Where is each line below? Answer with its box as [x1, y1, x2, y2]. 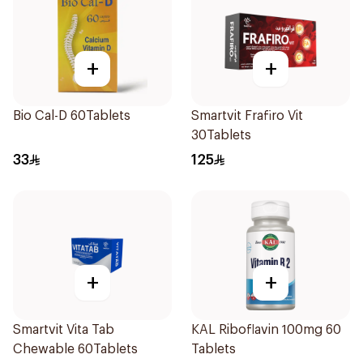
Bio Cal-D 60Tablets [13, 109, 130, 122]
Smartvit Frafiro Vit [191, 109, 303, 122]
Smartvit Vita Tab [13, 323, 114, 336]
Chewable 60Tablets [13, 343, 138, 356]
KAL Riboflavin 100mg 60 [191, 323, 341, 336]
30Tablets [191, 129, 251, 142]
